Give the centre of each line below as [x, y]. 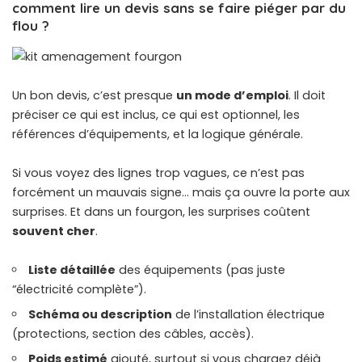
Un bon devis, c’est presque [94, 95]
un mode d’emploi [232, 95]
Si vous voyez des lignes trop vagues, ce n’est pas [158, 173]
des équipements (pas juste [201, 269]
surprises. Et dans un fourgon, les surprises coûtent [161, 211]
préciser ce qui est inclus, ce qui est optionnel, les [156, 114]
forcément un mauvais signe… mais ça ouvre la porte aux [181, 192]
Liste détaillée [72, 269]
